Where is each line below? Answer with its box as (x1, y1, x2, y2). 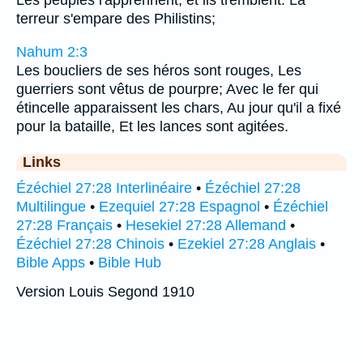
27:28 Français (16, 216, 113, 233)
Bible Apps (16, 254, 85, 271)
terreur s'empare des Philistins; (16, 10, 216, 27)
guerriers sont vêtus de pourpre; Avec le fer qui (16, 80, 318, 97)
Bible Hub (98, 254, 161, 271)
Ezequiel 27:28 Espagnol (99, 198, 260, 215)
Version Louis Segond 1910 (16, 283, 194, 300)
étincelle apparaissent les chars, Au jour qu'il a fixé (16, 99, 341, 116)
